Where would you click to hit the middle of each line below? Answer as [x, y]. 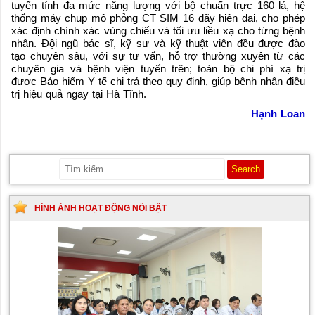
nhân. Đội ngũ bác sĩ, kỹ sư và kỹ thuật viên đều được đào [158, 44]
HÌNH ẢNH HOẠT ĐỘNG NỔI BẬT [101, 208]
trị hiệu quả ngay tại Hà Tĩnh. [79, 94]
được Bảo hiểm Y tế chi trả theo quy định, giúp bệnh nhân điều [158, 82]
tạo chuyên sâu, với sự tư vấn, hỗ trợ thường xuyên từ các [158, 56]
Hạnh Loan [278, 114]
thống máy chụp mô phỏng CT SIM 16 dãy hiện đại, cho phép [158, 18]
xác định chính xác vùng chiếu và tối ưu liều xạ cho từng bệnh [158, 31]
